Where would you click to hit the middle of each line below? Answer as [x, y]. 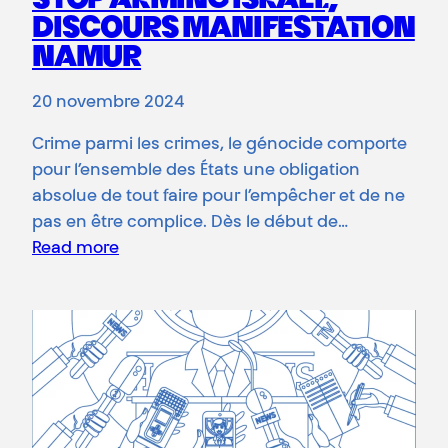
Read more [75, 249]
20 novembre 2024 [108, 103]
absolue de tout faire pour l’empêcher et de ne [218, 197]
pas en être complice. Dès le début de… [190, 223]
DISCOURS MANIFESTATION [223, 30]
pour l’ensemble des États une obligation [196, 171]
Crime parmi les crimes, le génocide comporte [219, 145]
